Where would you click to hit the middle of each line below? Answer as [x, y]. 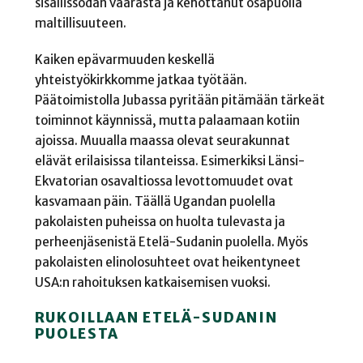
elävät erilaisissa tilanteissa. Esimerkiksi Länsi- [169, 161]
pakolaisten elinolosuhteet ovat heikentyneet [167, 263]
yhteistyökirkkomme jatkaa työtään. [141, 80]
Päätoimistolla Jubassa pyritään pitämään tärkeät [179, 100]
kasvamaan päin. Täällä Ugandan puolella [155, 202]
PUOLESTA [77, 334]
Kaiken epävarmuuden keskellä [124, 60]
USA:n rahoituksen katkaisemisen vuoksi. [152, 283]
